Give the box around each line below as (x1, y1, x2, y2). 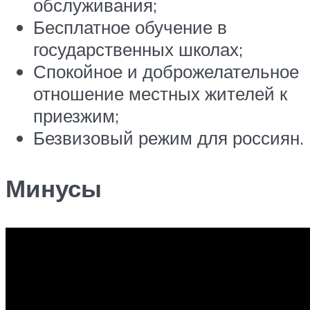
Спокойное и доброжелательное (33, 60, 299, 82)
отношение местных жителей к (33, 82, 287, 104)
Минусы (6, 172, 102, 203)
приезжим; (33, 104, 119, 127)
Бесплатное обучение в (33, 15, 227, 38)
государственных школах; (33, 37, 243, 60)
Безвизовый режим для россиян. (33, 126, 304, 149)
